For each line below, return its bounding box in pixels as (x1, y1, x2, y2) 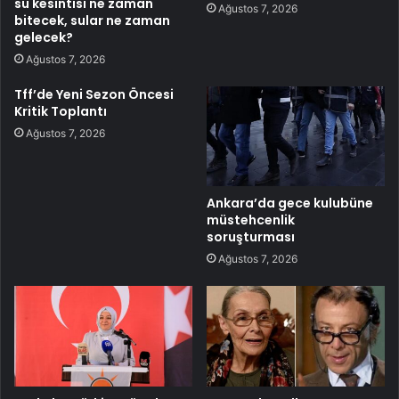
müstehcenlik (207, 211, 295, 230)
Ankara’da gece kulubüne (207, 194, 373, 213)
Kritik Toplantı (14, 102, 107, 120)
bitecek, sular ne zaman (14, 11, 170, 29)
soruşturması (207, 228, 295, 247)
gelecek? (14, 28, 73, 46)
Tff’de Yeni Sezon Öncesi (14, 85, 174, 103)
